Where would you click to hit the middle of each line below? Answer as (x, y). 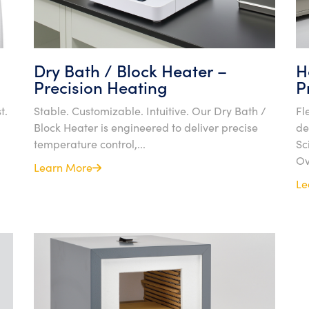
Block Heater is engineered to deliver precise (146, 127)
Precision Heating (101, 87)
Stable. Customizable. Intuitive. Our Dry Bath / (150, 110)
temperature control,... (90, 143)
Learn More (63, 167)
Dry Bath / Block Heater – (130, 70)
